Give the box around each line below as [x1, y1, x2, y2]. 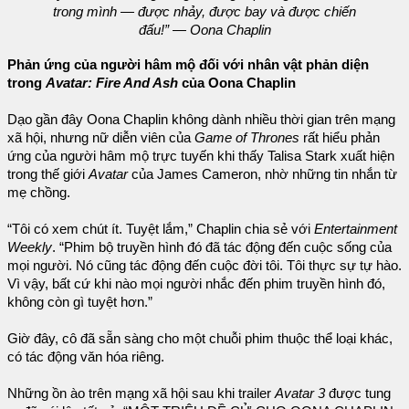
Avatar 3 [275, 385, 325, 401]
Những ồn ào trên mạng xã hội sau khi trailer [7, 385, 275, 401]
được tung [325, 385, 391, 401]
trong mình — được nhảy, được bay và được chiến [53, 5, 356, 20]
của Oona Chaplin [178, 75, 296, 90]
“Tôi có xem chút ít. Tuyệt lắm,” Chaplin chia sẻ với [7, 221, 314, 236]
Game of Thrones [194, 130, 299, 145]
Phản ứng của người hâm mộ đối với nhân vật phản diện [7, 57, 369, 72]
